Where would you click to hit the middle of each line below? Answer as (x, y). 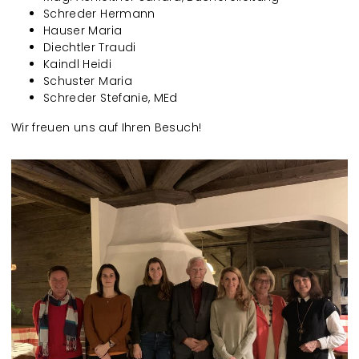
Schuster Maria (88, 81)
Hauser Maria (83, 30)
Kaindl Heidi (78, 64)
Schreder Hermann (99, 14)
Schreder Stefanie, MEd (111, 98)
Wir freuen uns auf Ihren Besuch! (107, 127)
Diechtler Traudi (90, 47)
